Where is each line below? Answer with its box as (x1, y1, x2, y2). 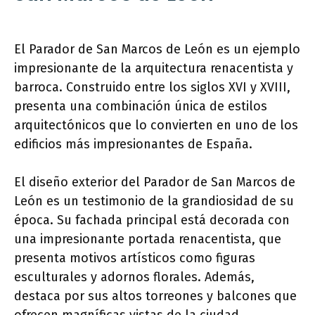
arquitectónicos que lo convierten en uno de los (14, 117, 298, 134)
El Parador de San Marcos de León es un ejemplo (14, 41, 300, 58)
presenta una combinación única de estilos (14, 98, 267, 115)
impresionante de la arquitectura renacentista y (14, 60, 293, 77)
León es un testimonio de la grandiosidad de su (14, 193, 294, 210)
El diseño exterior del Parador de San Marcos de (14, 174, 295, 191)
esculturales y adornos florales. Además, (14, 269, 255, 285)
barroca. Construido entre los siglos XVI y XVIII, (14, 79, 290, 96)
